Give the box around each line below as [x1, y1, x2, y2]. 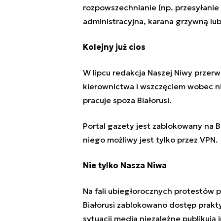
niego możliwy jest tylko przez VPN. [82, 135, 218, 145]
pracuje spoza [82, 95, 137, 106]
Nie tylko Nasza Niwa [82, 160, 167, 171]
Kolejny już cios [82, 42, 146, 52]
